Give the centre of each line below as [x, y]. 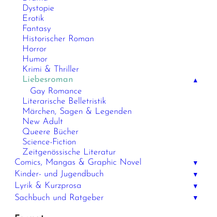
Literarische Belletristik [64, 102]
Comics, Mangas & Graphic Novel [78, 163]
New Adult [43, 122]
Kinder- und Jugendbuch [59, 174]
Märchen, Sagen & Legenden [77, 112]
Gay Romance [56, 92]
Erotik [33, 18]
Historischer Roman [58, 39]
